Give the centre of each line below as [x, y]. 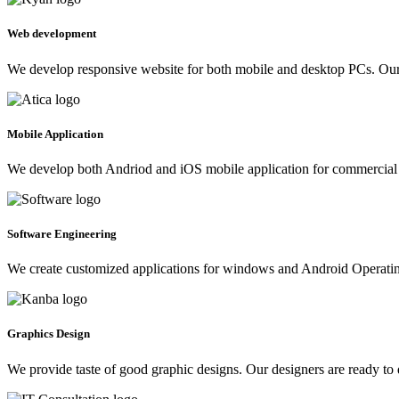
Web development [52, 34]
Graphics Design [49, 334]
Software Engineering [62, 234]
